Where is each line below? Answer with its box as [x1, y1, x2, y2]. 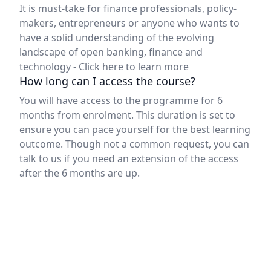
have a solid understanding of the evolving [19, 30, 214, 44]
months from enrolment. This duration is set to [19, 108, 235, 122]
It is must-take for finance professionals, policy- [19, 1, 237, 15]
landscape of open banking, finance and [19, 45, 203, 59]
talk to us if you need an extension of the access [19, 151, 238, 165]
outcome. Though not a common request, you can [19, 137, 249, 151]
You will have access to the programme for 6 [19, 93, 223, 107]
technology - [19, 59, 79, 73]
